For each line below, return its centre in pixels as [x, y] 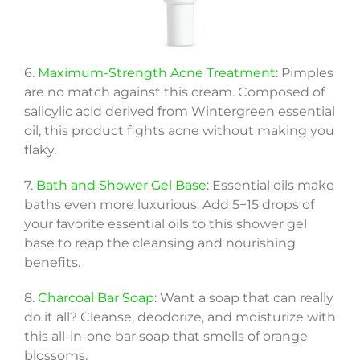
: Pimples [304, 72]
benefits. [52, 262]
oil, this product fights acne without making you [179, 130]
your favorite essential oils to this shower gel [165, 223]
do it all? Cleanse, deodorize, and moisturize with [180, 317]
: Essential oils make [270, 185]
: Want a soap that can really [243, 297]
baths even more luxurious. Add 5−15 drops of [169, 204]
